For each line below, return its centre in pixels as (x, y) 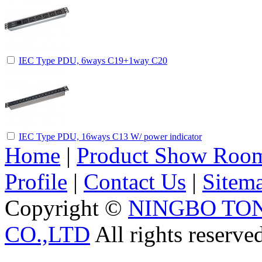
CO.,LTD (47, 234)
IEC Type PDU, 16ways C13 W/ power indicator (110, 136)
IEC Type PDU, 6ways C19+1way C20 (93, 60)
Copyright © (66, 208)
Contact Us (135, 181)
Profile (36, 181)
